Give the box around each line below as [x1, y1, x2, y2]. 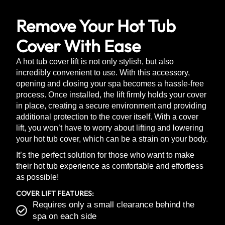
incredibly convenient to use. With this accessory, [16, 68, 190, 77]
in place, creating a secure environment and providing [16, 101, 206, 110]
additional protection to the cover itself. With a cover [16, 112, 198, 121]
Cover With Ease [16, 35, 141, 57]
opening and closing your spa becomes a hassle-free [16, 79, 204, 88]
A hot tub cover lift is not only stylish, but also [16, 57, 174, 66]
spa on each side [32, 211, 96, 221]
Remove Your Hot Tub [16, 15, 176, 37]
